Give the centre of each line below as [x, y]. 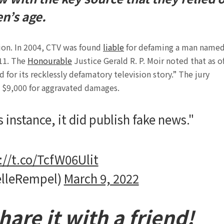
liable [113, 47]
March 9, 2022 [101, 178]
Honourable [50, 61]
